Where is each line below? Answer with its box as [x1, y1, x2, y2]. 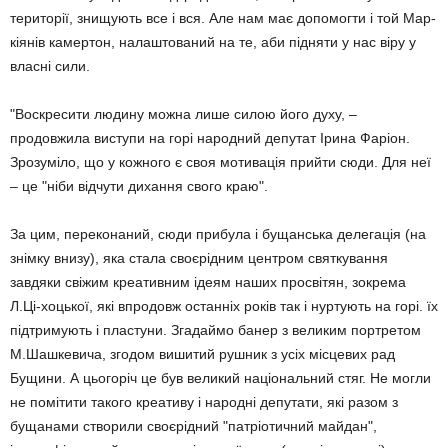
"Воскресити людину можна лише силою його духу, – [10, 106, 357, 122]
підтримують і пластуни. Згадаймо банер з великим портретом [10, 322, 421, 338]
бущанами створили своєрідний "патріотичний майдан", [10, 418, 377, 434]
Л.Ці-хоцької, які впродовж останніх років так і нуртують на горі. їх [10, 298, 438, 314]
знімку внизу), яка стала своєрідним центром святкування [10, 250, 388, 266]
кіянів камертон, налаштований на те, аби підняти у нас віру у [10, 34, 416, 50]
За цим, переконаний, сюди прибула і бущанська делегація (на [10, 226, 426, 242]
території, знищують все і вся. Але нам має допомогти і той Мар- [10, 10, 436, 26]
